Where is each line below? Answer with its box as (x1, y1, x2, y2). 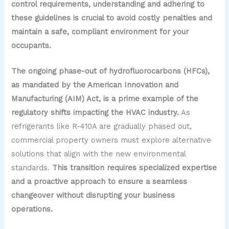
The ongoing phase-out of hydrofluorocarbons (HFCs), (11, 66, 210, 76)
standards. (11, 163, 53, 173)
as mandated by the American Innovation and (11, 80, 179, 90)
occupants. (11, 41, 52, 51)
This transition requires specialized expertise (52, 163, 217, 173)
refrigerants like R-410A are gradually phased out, (11, 122, 192, 131)
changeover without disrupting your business (11, 191, 175, 200)
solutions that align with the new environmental (11, 149, 186, 159)
